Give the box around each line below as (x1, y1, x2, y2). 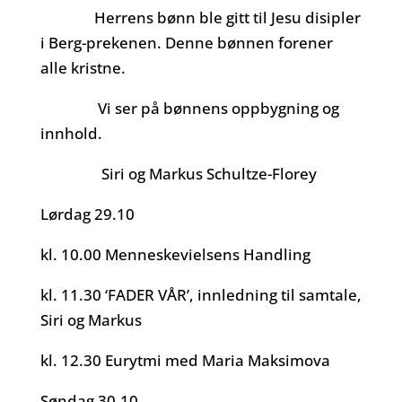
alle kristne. (39, 57, 126, 78)
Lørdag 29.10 (39, 204, 138, 224)
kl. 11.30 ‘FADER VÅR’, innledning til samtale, (39, 284, 362, 305)
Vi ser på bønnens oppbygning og (39, 98, 339, 118)
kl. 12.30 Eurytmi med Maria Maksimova (39, 350, 330, 371)
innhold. (39, 123, 102, 144)
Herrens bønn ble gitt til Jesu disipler (39, 7, 361, 28)
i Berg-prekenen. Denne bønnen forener (39, 32, 333, 53)
